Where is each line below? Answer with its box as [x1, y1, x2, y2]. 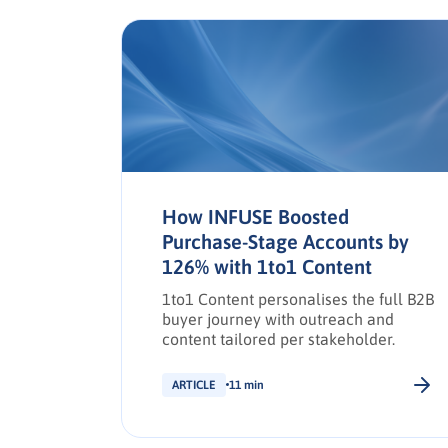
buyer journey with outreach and [161, 309, 394, 328]
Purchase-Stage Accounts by [161, 229, 409, 253]
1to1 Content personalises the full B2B [161, 289, 434, 308]
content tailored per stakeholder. [161, 329, 395, 348]
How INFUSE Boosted [161, 204, 349, 228]
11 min [228, 377, 264, 392]
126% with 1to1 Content [161, 254, 372, 278]
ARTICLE [171, 377, 216, 392]
